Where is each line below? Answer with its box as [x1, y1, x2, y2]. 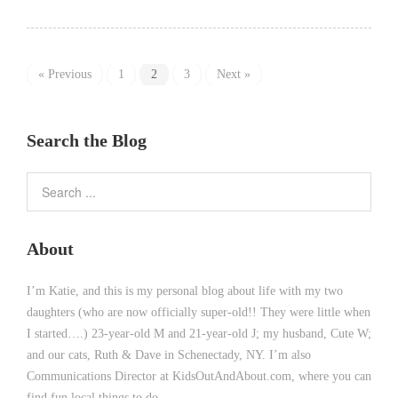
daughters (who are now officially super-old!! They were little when [27, 306, 370, 320]
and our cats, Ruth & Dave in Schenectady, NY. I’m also [27, 348, 311, 362]
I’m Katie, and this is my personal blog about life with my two [27, 284, 343, 298]
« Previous [38, 68, 92, 82]
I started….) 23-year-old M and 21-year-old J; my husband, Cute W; [27, 327, 371, 341]
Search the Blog [27, 131, 147, 151]
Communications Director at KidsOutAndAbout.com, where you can [27, 370, 371, 384]
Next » [217, 68, 251, 82]
